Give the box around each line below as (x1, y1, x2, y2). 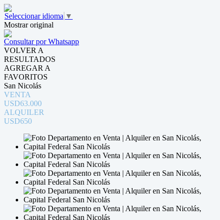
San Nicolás (4, 82, 41, 90)
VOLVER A (4, 46, 44, 55)
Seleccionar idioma (4, 12, 63, 20)
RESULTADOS (4, 55, 55, 63)
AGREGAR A (4, 64, 51, 72)
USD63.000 (4, 99, 42, 108)
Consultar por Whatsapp (4, 37, 79, 46)
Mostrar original (4, 21, 54, 29)
